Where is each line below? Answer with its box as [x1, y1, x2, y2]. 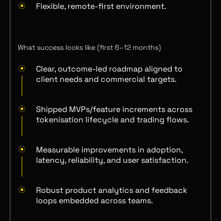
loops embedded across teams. [36, 195, 153, 206]
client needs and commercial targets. [36, 74, 177, 84]
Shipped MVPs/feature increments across [36, 104, 192, 114]
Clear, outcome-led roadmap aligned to [36, 64, 183, 74]
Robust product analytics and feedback [36, 185, 187, 195]
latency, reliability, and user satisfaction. [36, 155, 188, 165]
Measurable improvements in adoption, [36, 145, 183, 155]
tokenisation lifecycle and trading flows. [36, 114, 189, 125]
